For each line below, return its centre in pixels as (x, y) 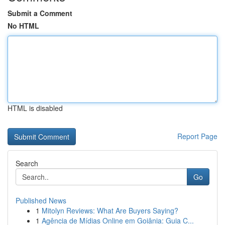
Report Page (197, 136)
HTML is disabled (35, 108)
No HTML (23, 26)
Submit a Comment (40, 13)
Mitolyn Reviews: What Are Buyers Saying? (110, 210)
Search (27, 163)
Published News (41, 200)
